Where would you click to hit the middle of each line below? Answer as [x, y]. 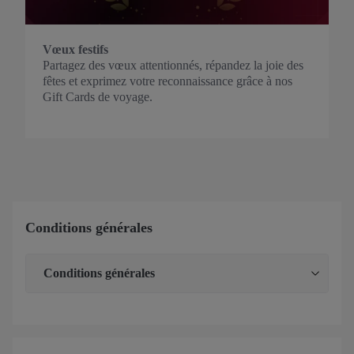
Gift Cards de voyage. [98, 97]
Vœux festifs [75, 49]
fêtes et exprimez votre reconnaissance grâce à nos [168, 81]
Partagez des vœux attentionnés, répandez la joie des [173, 65]
